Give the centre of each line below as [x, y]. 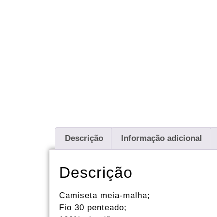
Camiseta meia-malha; [105, 195]
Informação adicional [162, 139]
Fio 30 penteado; [93, 207]
